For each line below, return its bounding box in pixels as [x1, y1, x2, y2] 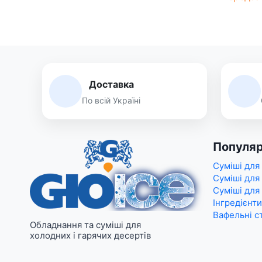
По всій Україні [82, 95, 140, 105]
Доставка [88, 78, 134, 90]
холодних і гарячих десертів [30, 230, 151, 242]
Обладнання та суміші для [30, 219, 141, 231]
